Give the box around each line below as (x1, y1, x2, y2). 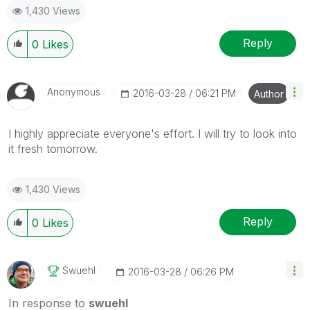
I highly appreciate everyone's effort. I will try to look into (8, 126, 297, 140)
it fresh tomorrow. (8, 141, 98, 156)
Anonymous (47, 85, 100, 98)
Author (254, 87, 284, 100)
